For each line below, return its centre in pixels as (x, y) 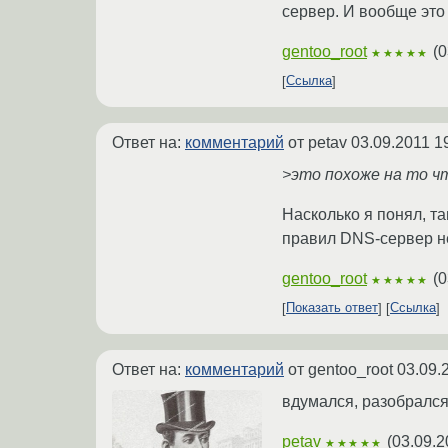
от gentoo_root (340, 369)
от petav (317, 142)
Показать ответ (332, 308)
